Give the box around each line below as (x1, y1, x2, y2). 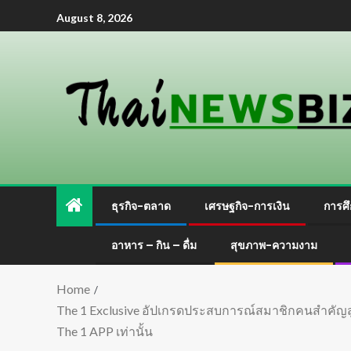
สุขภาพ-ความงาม (230, 237, 317, 253)
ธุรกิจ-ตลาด (111, 198, 171, 214)
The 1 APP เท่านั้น (56, 324, 153, 338)
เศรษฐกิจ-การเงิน (204, 198, 290, 214)
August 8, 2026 (56, 10, 132, 24)
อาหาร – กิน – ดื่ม (111, 237, 197, 253)
